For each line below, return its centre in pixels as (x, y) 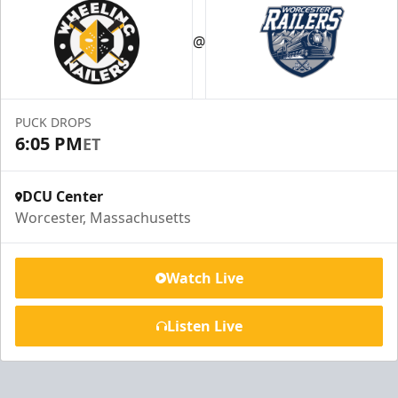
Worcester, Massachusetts (103, 218)
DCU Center (63, 196)
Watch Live (204, 278)
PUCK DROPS (53, 122)
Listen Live (204, 326)
